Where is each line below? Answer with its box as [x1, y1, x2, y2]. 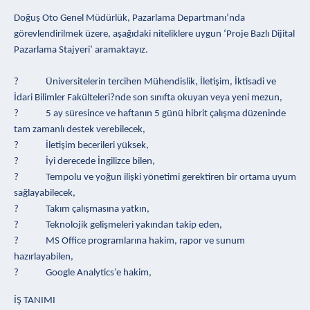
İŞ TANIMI [14, 295, 55, 306]
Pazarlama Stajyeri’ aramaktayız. [14, 44, 148, 55]
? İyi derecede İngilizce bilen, [14, 156, 155, 167]
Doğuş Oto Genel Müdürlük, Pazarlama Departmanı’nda [14, 12, 245, 24]
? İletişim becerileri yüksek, [14, 140, 149, 151]
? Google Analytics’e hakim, [14, 267, 152, 278]
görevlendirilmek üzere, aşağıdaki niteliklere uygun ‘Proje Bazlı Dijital [14, 28, 295, 39]
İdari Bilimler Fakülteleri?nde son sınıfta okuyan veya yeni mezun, [14, 92, 282, 103]
